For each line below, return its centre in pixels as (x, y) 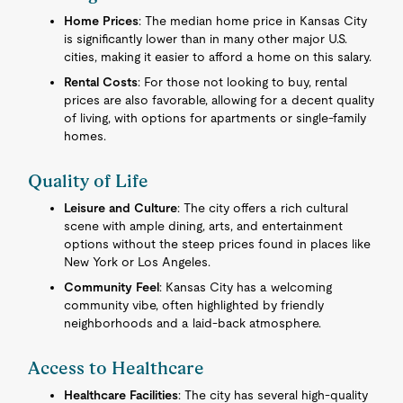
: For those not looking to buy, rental (243, 82)
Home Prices (102, 21)
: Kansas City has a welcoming (246, 287)
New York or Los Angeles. (138, 262)
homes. (85, 136)
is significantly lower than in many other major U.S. (206, 39)
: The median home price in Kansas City (253, 21)
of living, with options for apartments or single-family (215, 118)
